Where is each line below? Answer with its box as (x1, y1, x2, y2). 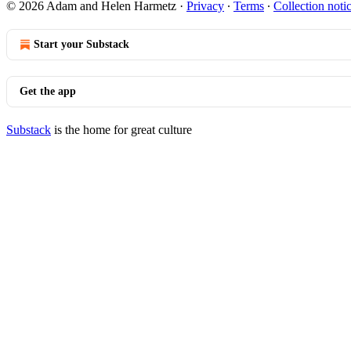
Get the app (20, 85, 76, 97)
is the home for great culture (51, 123, 192, 136)
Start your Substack (34, 38, 129, 50)
